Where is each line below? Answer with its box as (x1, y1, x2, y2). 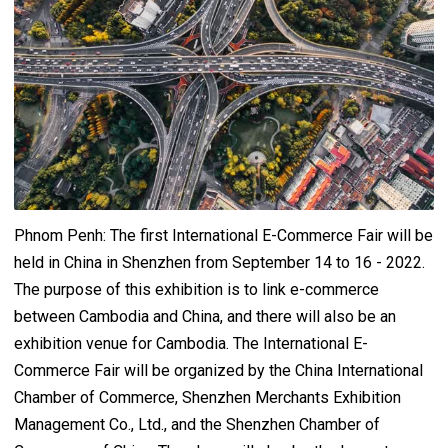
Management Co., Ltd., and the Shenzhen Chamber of (14, 415, 380, 435)
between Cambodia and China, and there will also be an (14, 307, 396, 327)
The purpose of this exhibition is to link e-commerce (14, 280, 379, 300)
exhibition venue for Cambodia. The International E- (14, 334, 368, 354)
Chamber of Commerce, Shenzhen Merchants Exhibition (14, 388, 401, 408)
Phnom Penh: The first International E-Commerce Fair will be (14, 226, 433, 246)
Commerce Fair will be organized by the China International (14, 361, 423, 381)
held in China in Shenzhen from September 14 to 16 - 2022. (14, 253, 425, 273)
